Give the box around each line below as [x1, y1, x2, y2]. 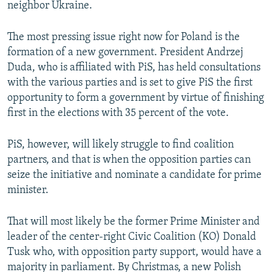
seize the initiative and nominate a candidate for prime [7, 169, 262, 182]
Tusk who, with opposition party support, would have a [7, 246, 262, 259]
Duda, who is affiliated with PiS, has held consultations [7, 62, 260, 74]
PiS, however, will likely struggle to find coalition [7, 139, 234, 151]
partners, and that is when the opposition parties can [7, 154, 251, 166]
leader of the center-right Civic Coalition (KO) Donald [7, 231, 256, 243]
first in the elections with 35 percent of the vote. [7, 107, 229, 120]
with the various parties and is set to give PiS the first [7, 77, 253, 89]
